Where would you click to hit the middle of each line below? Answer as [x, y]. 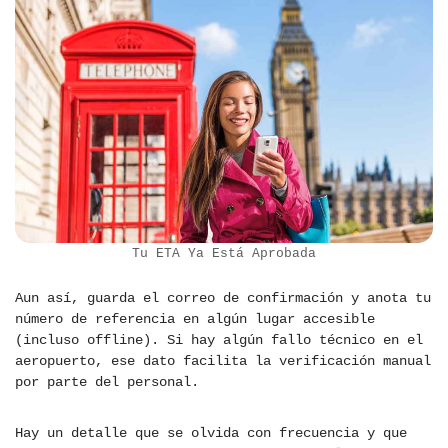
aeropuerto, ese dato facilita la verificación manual [223, 361]
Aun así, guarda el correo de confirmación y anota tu [223, 298]
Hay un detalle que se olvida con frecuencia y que [211, 433]
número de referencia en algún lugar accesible [195, 319]
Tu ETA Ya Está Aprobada [224, 254]
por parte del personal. [107, 382]
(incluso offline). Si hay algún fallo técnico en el [219, 340]
